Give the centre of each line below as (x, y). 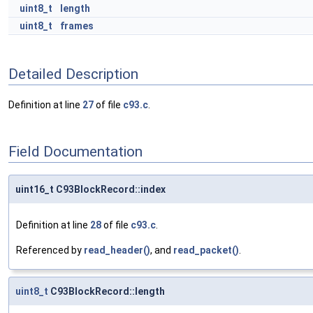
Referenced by (50, 250)
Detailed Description (73, 74)
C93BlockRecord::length (107, 292)
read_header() (117, 250)
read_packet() (206, 250)
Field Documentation (75, 151)
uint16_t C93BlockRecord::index (90, 190)
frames (77, 26)
